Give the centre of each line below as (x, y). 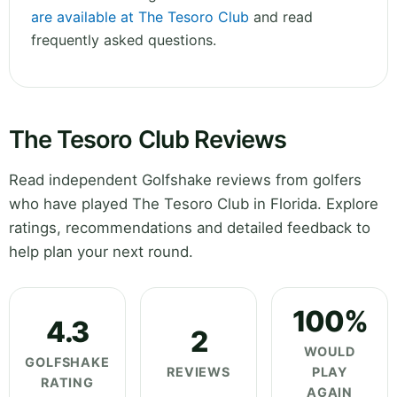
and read (281, 17)
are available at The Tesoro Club (140, 17)
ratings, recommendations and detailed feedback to (190, 228)
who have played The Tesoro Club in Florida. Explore (194, 204)
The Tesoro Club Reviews (148, 140)
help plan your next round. (101, 252)
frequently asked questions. (124, 40)
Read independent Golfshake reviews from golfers (185, 180)
